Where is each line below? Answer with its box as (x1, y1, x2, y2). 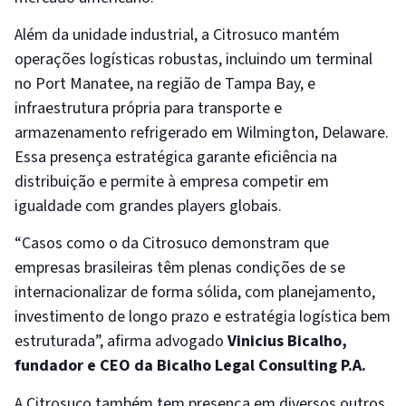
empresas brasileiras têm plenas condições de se (14, 256, 345, 280)
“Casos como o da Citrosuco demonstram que (14, 232, 329, 256)
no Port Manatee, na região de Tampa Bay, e (14, 72, 315, 95)
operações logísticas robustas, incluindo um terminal (14, 47, 372, 71)
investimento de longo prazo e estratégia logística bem (14, 305, 391, 329)
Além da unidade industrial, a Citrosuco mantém (14, 23, 340, 46)
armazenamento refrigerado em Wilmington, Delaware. (14, 121, 389, 144)
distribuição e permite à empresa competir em (14, 169, 329, 193)
